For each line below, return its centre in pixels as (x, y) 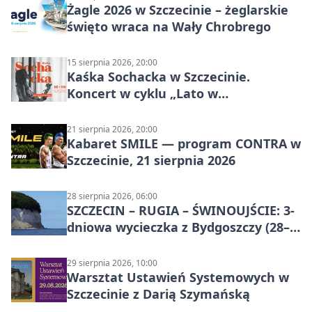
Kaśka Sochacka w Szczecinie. (158, 77)
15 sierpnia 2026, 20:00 (112, 63)
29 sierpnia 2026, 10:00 (112, 263)
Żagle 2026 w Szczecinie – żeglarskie (178, 10)
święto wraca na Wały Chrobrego (169, 27)
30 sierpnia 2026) (118, 244)
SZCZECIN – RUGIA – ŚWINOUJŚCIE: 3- (181, 211)
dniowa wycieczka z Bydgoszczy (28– (178, 227)
